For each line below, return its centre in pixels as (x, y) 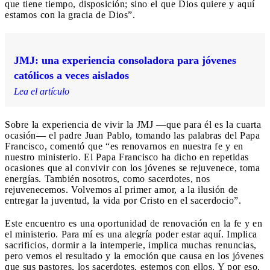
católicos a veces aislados (71, 76)
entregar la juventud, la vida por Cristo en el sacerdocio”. (123, 201)
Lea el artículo (42, 92)
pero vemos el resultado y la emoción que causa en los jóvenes (134, 256)
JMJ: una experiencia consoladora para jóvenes (125, 61)
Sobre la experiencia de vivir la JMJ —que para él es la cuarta (133, 125)
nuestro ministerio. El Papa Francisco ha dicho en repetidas (127, 157)
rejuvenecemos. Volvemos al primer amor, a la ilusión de (121, 190)
